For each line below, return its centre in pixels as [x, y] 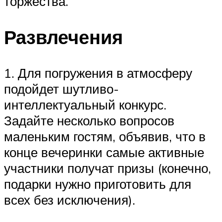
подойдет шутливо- [61, 88]
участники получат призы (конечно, [108, 168]
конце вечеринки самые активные [104, 152]
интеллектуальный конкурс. [85, 104]
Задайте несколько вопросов [89, 120]
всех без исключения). [70, 199]
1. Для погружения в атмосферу [98, 73]
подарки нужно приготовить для [98, 184]
